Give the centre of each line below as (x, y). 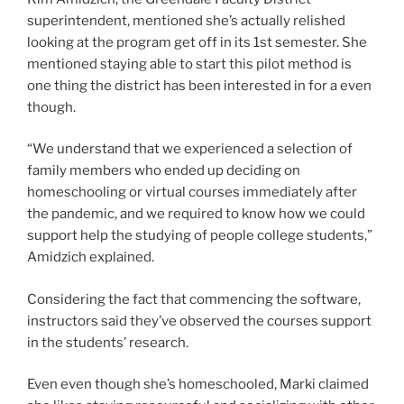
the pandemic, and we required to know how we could (196, 214)
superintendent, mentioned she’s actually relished (186, 20)
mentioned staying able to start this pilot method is (189, 64)
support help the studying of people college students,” (200, 236)
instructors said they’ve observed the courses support (199, 321)
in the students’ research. (109, 342)
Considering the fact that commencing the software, (194, 299)
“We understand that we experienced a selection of (190, 149)
